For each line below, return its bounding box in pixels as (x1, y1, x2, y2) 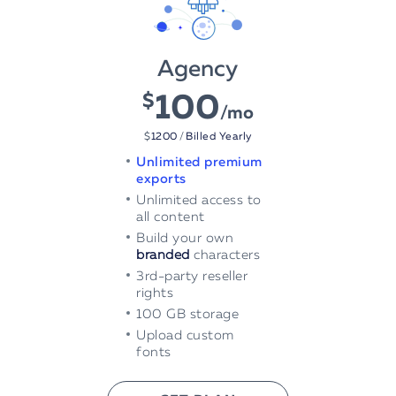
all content (136, 210, 205, 225)
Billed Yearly (186, 131, 252, 142)
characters (189, 248, 261, 263)
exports (136, 172, 187, 187)
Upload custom (136, 329, 234, 343)
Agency (157, 58, 239, 82)
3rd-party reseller (136, 270, 248, 284)
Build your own (136, 232, 234, 246)
